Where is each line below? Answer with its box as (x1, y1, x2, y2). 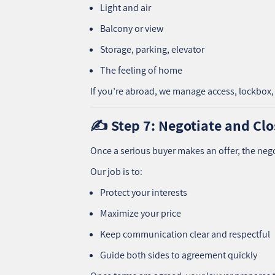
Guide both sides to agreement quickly (100, 248, 258, 261)
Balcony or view (100, 21, 164, 35)
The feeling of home (100, 63, 183, 77)
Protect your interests (100, 185, 188, 199)
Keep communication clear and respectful (100, 227, 271, 241)
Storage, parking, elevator (100, 42, 205, 56)
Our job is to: (90, 165, 143, 178)
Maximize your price (100, 206, 182, 220)
